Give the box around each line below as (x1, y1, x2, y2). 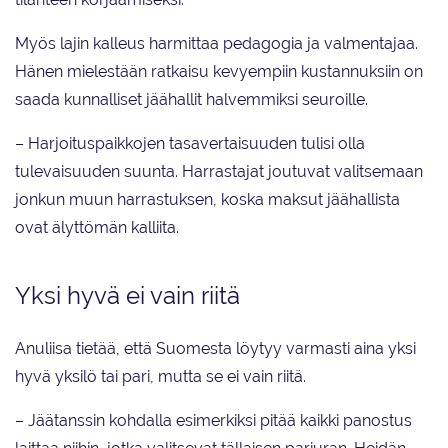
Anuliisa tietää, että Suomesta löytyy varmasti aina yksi (15, 339, 416, 359)
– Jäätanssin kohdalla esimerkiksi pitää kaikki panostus (15, 411, 412, 431)
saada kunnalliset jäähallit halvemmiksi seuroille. (15, 90, 368, 110)
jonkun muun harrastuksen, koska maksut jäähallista (15, 190, 400, 210)
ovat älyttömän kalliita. (15, 218, 179, 238)
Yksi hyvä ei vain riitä (15, 282, 240, 310)
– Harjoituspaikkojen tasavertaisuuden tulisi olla (15, 134, 365, 154)
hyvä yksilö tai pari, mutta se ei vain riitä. (15, 367, 306, 387)
